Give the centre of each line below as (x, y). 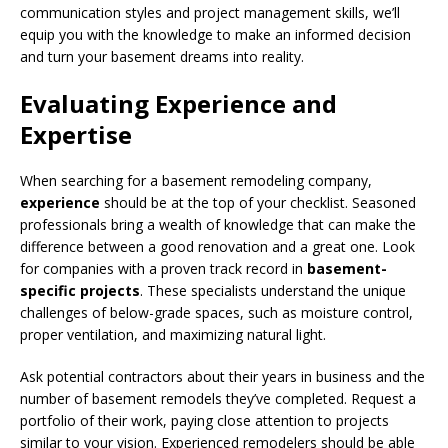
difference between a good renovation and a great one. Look (217, 246)
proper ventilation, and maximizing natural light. (173, 334)
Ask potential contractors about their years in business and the (222, 376)
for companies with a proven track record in (163, 268)
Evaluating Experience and (178, 103)
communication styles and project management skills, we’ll (210, 12)
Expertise (76, 134)
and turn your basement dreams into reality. (162, 56)
